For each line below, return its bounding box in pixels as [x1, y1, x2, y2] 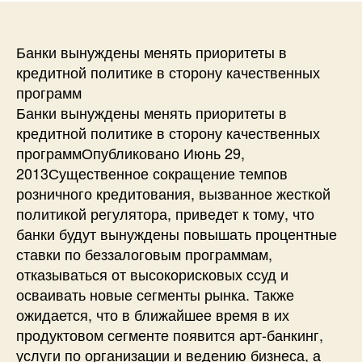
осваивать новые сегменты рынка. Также [16, 283, 294, 305]
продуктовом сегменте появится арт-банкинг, [16, 323, 323, 345]
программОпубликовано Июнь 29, [16, 141, 245, 163]
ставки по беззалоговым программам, [16, 242, 272, 264]
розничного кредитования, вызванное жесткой [16, 182, 330, 204]
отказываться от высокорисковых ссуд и [16, 263, 288, 284]
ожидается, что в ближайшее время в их [16, 303, 289, 325]
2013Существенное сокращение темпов [16, 162, 288, 183]
